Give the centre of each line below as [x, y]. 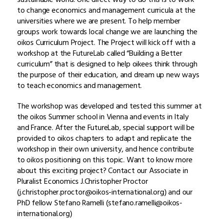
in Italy [178, 117]
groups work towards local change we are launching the [107, 32]
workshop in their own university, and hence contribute [106, 149]
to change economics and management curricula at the [106, 10]
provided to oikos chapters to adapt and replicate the [104, 138]
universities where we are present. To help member [99, 21]
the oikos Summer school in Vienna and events [92, 117]
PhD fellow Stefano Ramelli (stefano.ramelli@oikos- [100, 203]
